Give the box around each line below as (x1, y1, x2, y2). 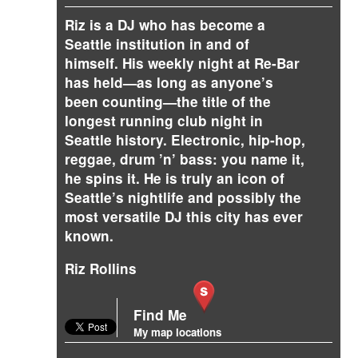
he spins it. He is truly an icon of (65, 169, 284, 188)
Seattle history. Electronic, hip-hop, (65, 130, 305, 149)
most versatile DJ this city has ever (65, 207, 303, 226)
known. (65, 226, 113, 245)
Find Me (133, 305, 187, 325)
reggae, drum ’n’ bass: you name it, (65, 149, 304, 169)
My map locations (133, 324, 221, 340)
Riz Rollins (65, 259, 137, 279)
